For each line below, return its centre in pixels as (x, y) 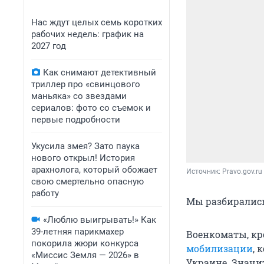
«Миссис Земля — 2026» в (85, 255)
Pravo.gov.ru (242, 172)
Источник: (204, 172)
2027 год (49, 46)
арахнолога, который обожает (94, 170)
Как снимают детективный (100, 72)
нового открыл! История (83, 158)
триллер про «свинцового (86, 84)
